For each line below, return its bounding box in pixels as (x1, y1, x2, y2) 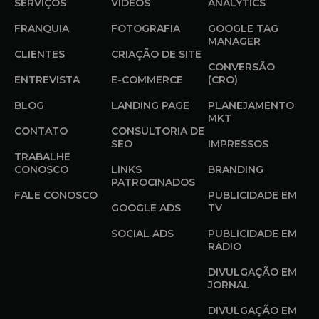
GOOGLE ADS (111, 202, 181, 215)
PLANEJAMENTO (208, 99, 294, 113)
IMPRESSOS (208, 137, 268, 151)
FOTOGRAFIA (111, 22, 180, 36)
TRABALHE (14, 150, 70, 164)
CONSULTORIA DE (111, 125, 204, 138)
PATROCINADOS (111, 176, 195, 189)
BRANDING (208, 163, 263, 177)
